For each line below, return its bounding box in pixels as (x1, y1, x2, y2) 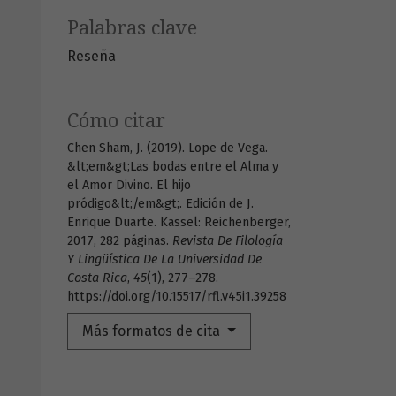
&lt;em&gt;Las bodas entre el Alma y (67, 159, 278, 175)
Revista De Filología (172, 233, 283, 249)
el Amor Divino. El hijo (67, 178, 191, 194)
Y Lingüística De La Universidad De (67, 252, 262, 268)
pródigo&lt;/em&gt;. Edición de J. (67, 196, 254, 212)
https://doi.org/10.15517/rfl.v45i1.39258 (67, 289, 286, 305)
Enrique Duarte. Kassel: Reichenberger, (67, 215, 291, 231)
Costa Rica (67, 270, 127, 286)
